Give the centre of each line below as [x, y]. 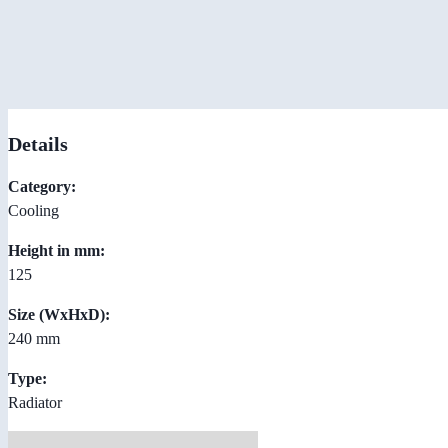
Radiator [35, 402]
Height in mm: [56, 250]
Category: [42, 186]
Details [38, 143]
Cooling [33, 210]
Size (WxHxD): [59, 314]
